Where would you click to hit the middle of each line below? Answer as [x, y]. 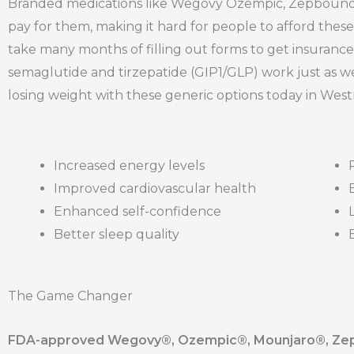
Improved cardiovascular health [155, 189]
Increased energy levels [129, 166]
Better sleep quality [117, 235]
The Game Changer [70, 296]
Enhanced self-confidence [137, 212]
